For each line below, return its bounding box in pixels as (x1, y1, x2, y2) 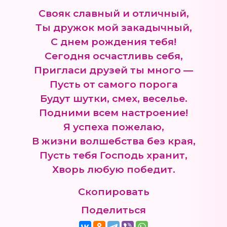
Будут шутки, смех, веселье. (40, 92, 187, 105)
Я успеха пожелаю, (63, 121, 164, 133)
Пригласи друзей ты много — (34, 64, 193, 77)
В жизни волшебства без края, (31, 135, 196, 147)
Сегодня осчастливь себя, (44, 50, 183, 62)
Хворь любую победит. (52, 163, 175, 176)
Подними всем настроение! (39, 106, 188, 119)
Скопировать (78, 185, 149, 198)
